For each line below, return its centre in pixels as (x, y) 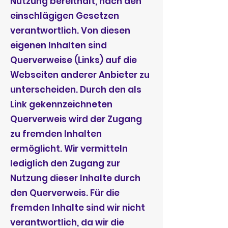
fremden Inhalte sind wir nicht (78, 208)
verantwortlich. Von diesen (70, 31)
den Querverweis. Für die (65, 193)
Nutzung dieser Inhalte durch (75, 178)
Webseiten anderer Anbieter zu (80, 75)
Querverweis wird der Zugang (76, 119)
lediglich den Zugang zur (65, 163)
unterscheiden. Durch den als (76, 90)
